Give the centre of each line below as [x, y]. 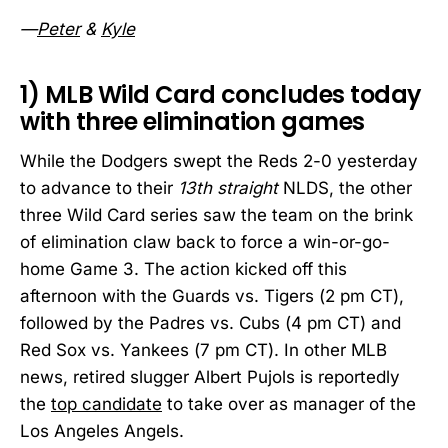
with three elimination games [192, 121]
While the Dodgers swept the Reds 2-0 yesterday [219, 161]
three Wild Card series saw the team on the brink [216, 215]
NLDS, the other [345, 188]
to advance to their [99, 188]
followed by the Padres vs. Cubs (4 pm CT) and [210, 323]
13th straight [228, 188]
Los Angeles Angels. [102, 431]
